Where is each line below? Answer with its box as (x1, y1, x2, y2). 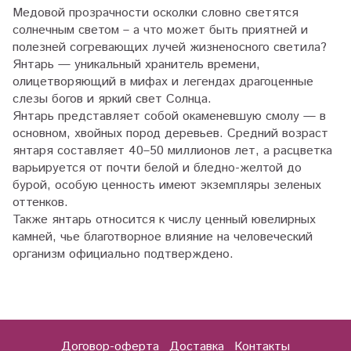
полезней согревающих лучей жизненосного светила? (13, 38, 327, 57)
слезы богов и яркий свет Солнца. (13, 90, 212, 109)
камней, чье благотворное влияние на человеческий (13, 228, 313, 247)
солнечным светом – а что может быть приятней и (13, 21, 308, 40)
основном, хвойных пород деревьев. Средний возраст (13, 125, 328, 143)
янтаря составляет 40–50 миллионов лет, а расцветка (13, 142, 332, 161)
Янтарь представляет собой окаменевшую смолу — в (13, 107, 326, 126)
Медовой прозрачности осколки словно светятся (13, 4, 299, 23)
